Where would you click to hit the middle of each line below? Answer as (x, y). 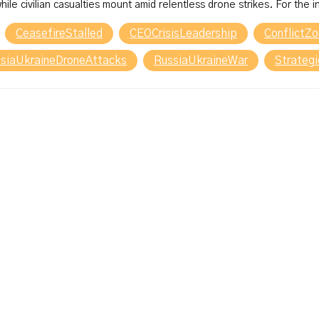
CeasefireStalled (59, 34)
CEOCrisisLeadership (183, 34)
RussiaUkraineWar (201, 61)
